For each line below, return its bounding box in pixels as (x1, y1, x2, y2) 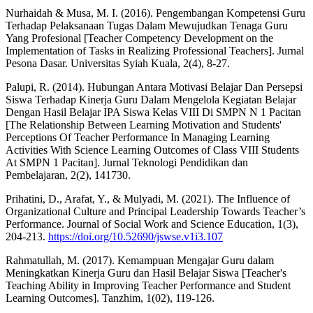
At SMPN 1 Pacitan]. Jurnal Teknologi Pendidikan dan (6, 156, 248, 168)
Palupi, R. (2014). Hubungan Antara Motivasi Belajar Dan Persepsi (6, 80, 303, 93)
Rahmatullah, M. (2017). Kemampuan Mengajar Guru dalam (6, 254, 274, 266)
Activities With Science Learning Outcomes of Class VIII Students (6, 143, 299, 156)
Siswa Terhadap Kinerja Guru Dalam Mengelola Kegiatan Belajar (6, 93, 296, 105)
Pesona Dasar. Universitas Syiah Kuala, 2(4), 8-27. (6, 57, 230, 69)
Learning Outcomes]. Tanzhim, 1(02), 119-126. (6, 291, 214, 304)
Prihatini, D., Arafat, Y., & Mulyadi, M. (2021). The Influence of (6, 192, 290, 205)
